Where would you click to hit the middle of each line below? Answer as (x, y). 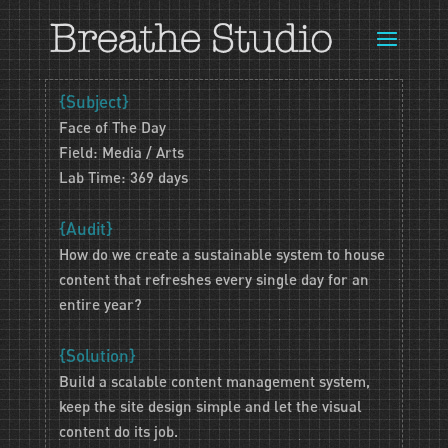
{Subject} (94, 102)
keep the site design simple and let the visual (211, 406)
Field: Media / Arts (122, 152)
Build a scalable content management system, (215, 381)
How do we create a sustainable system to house (222, 254)
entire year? (101, 304)
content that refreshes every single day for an (214, 279)
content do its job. (119, 431)
